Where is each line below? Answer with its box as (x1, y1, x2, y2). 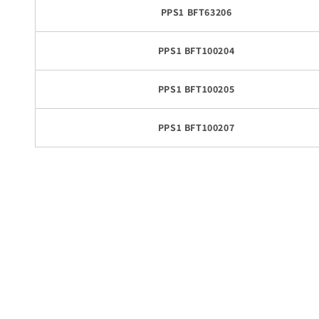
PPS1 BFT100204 (157, 43, 235, 57)
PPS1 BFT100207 (157, 120, 235, 134)
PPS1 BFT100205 (157, 82, 235, 95)
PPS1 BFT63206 (160, 5, 232, 19)
